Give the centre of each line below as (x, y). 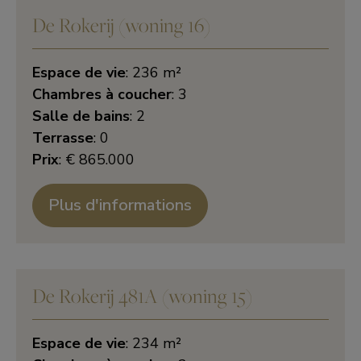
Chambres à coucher (102, 94)
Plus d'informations (120, 205)
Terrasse (63, 138)
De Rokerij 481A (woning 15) (142, 295)
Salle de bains (81, 116)
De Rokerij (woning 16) (121, 25)
